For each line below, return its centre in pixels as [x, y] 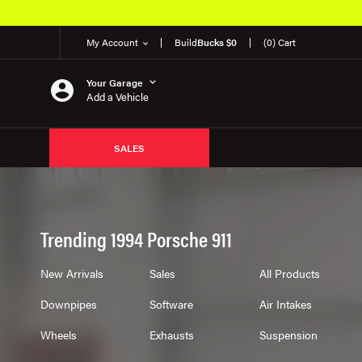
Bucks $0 [217, 42]
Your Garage [115, 82]
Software [172, 304]
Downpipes [68, 304]
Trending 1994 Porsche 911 [136, 239]
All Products [289, 273]
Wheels [58, 335]
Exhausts [172, 335]
